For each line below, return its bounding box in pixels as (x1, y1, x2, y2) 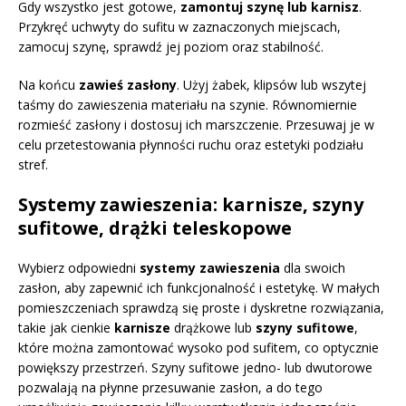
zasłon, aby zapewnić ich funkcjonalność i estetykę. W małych (18, 278, 380, 296)
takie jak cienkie (18, 318, 114, 336)
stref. (18, 155, 48, 173)
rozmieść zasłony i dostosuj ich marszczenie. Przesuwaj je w (18, 115, 374, 133)
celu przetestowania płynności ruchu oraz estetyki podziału (18, 135, 363, 153)
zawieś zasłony (79, 75, 177, 93)
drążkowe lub (170, 318, 256, 336)
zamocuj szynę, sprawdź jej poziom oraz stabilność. (18, 37, 324, 55)
